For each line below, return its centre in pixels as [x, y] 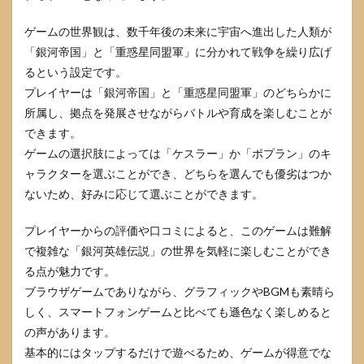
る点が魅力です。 [70, 271]
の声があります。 [70, 332]
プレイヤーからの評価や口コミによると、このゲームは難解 [178, 231]
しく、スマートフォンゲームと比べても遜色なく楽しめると [178, 312]
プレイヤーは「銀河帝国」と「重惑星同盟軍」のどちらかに [178, 93]
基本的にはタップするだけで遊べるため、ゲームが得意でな [178, 353]
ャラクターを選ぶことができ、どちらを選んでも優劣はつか [178, 174]
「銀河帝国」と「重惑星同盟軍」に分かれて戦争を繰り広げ [178, 52]
